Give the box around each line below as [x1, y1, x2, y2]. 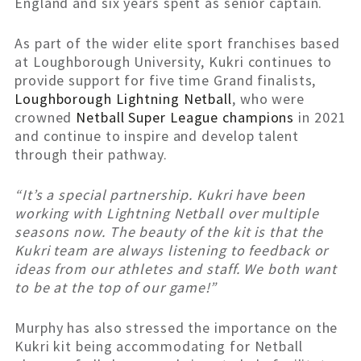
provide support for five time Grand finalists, [15, 71, 317, 90]
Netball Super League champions [76, 108, 295, 127]
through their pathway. [15, 145, 168, 164]
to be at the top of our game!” [15, 278, 217, 297]
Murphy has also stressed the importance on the [15, 318, 338, 338]
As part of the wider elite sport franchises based [15, 34, 341, 53]
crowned [15, 108, 77, 127]
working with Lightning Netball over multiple [15, 204, 319, 223]
